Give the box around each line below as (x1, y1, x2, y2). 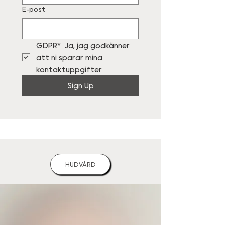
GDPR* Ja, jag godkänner (36, 41, 130, 50)
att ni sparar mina (36, 53, 102, 62)
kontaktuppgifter (36, 65, 102, 74)
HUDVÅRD (65, 160, 96, 168)
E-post (22, 5, 45, 14)
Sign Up (67, 81, 94, 90)
